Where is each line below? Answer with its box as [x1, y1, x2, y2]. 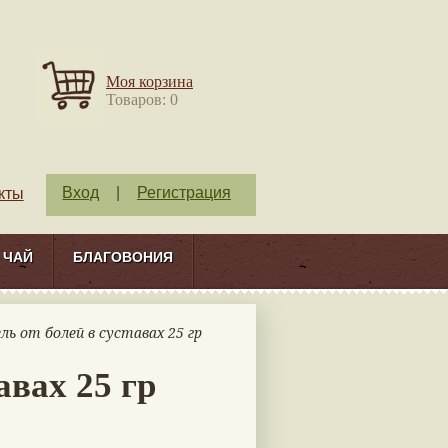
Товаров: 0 [106, 91, 178, 108]
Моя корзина [106, 73, 193, 90]
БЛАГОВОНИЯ [73, 248, 173, 265]
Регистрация [136, 184, 231, 201]
